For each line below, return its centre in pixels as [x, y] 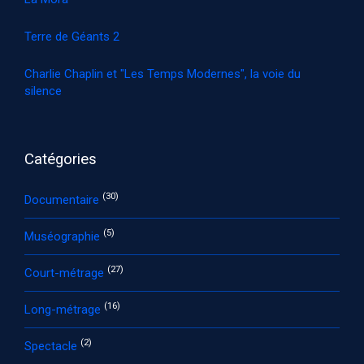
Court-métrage [66, 273]
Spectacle [52, 346]
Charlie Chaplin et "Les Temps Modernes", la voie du [162, 74]
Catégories [61, 159]
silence [43, 91]
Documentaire [63, 199]
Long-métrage [64, 309]
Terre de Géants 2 [72, 36]
